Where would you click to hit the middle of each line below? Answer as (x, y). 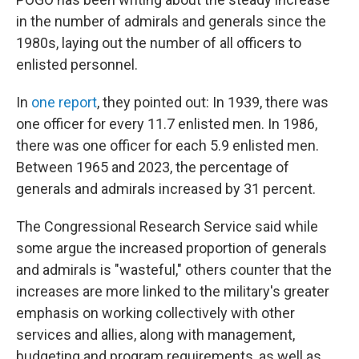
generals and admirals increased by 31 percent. (166, 189)
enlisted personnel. (77, 65)
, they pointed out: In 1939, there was (213, 102)
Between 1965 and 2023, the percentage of (153, 167)
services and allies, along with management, (155, 335)
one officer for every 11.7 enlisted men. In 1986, (167, 124)
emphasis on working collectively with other (155, 313)
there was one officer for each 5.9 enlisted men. (167, 145)
